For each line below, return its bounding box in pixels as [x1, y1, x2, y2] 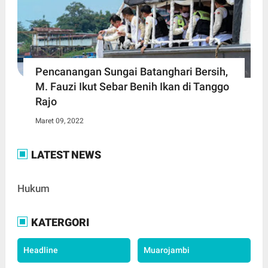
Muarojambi [143, 245, 190, 255]
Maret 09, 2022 [35, 116, 84, 125]
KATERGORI [28, 215, 89, 229]
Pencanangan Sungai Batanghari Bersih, [35, 65, 228, 78]
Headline [23, 245, 58, 255]
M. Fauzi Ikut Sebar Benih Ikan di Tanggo [35, 80, 229, 93]
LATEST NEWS [28, 148, 101, 161]
